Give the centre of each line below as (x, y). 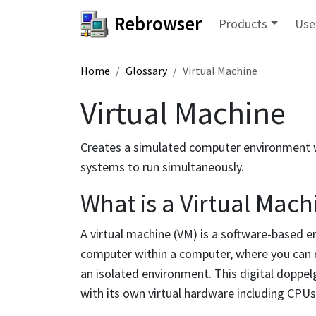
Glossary (146, 71)
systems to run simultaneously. (162, 166)
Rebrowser (158, 24)
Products (243, 23)
